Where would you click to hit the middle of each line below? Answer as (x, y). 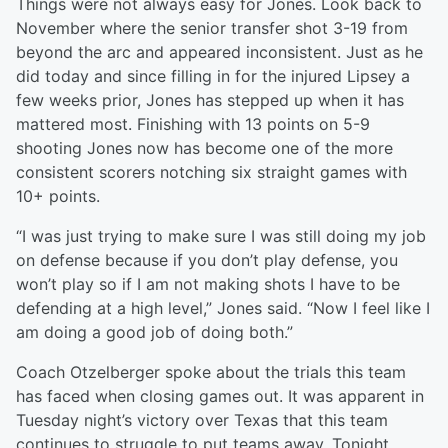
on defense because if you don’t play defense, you (207, 260)
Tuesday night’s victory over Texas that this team (202, 420)
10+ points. (58, 196)
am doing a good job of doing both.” (154, 332)
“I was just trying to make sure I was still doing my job (221, 236)
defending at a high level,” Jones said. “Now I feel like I (223, 308)
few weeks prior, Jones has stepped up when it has (210, 100)
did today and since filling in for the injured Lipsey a (213, 76)
